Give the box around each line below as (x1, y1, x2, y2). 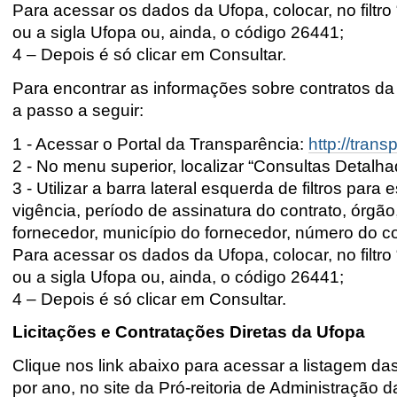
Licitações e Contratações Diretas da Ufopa (12, 323, 365, 342)
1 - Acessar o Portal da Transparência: (12, 134, 308, 153)
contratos (300, 78, 370, 97)
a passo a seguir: (12, 100, 144, 120)
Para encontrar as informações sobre (12, 78, 300, 97)
